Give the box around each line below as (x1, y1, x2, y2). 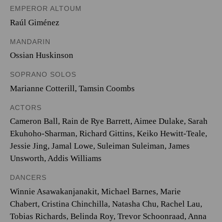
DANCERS (10, 173, 47, 181)
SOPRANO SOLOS (10, 70, 76, 78)
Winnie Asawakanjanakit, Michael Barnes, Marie (10, 186, 181, 196)
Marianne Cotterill (10, 83, 75, 93)
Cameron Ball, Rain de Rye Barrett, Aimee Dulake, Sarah (10, 116, 208, 126)
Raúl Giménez (10, 17, 59, 27)
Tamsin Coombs (79, 83, 135, 93)
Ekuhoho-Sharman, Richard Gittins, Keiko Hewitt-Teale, (10, 129, 207, 138)
